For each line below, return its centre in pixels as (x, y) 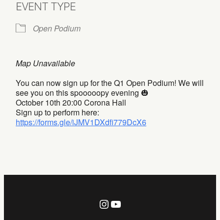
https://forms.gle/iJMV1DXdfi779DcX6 (81, 122)
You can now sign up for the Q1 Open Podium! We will (110, 83)
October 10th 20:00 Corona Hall (71, 103)
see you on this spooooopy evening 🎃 (82, 93)
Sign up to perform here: (57, 112)
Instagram (126, 203)
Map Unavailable (45, 63)
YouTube (133, 203)
